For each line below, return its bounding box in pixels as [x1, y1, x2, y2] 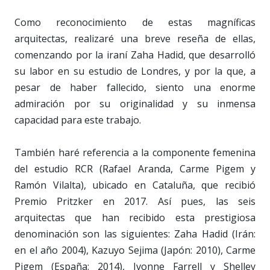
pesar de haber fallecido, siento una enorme [14, 80, 256, 94]
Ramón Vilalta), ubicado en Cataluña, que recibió [14, 178, 256, 192]
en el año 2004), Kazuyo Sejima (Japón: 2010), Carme [14, 243, 256, 257]
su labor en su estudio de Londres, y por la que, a [14, 64, 256, 78]
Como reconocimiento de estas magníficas [14, 15, 256, 29]
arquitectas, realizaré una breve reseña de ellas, [14, 31, 256, 45]
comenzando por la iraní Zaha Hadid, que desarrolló [14, 48, 256, 61]
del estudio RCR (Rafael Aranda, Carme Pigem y [14, 162, 256, 175]
